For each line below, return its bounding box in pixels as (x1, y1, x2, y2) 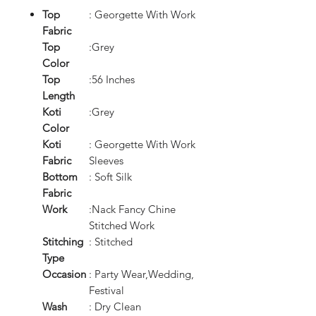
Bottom (42, 169, 78, 183)
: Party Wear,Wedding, (89, 267, 194, 281)
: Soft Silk (89, 169, 132, 183)
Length (42, 88, 75, 102)
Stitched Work (89, 218, 154, 232)
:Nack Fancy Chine (89, 202, 176, 216)
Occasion (42, 267, 86, 281)
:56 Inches (89, 72, 135, 86)
